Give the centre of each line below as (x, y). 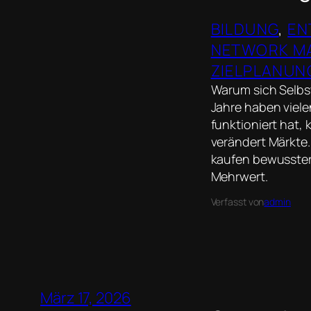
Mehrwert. (239, 177)
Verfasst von (237, 202)
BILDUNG (245, 30)
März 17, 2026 (86, 298)
